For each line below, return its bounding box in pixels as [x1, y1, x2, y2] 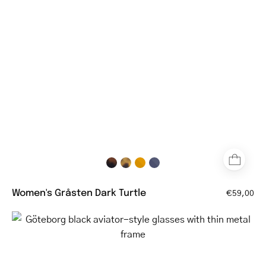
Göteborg [132, 211, 173, 225]
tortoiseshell [132, 26, 186, 40]
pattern [132, 40, 164, 55]
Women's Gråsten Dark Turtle [12, 185, 146, 198]
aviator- [132, 240, 168, 255]
